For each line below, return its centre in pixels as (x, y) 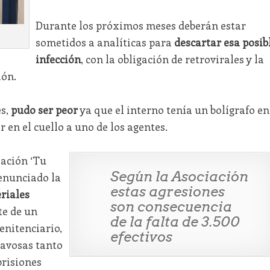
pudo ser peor (44, 110)
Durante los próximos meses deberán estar (140, 26)
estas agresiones (167, 192)
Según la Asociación (179, 177)
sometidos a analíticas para (105, 42)
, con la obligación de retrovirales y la (172, 59)
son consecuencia (171, 207)
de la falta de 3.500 (175, 222)
